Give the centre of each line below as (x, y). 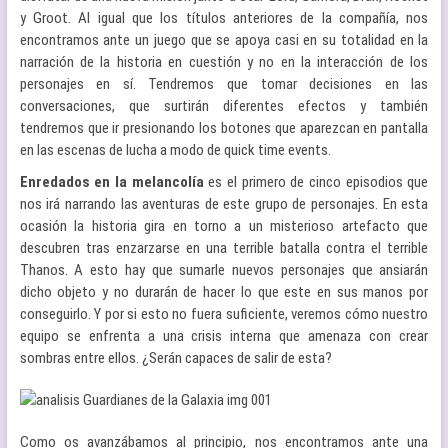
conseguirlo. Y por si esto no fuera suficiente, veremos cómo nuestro (224, 314)
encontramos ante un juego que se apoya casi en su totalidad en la (224, 40)
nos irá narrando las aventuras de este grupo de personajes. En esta (224, 204)
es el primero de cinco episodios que (318, 182)
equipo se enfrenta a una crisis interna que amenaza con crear (224, 336)
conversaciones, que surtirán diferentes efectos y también (224, 106)
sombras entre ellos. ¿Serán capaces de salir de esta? (175, 358)
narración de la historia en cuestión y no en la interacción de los (224, 62)
